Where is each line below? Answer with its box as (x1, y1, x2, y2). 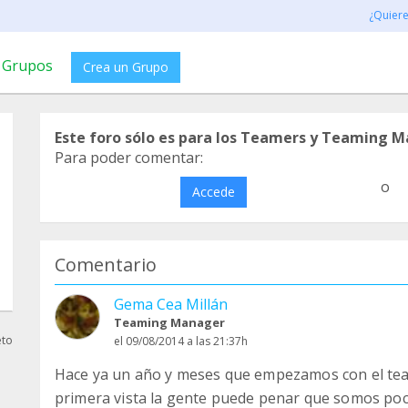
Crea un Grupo (83, 58, 168, 76)
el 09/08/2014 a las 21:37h (114, 333, 248, 349)
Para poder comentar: (55, 148, 203, 168)
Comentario (55, 252, 157, 277)
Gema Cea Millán (114, 294, 228, 314)
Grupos (2, 56, 53, 76)
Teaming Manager (114, 314, 225, 331)
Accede (191, 183, 235, 200)
